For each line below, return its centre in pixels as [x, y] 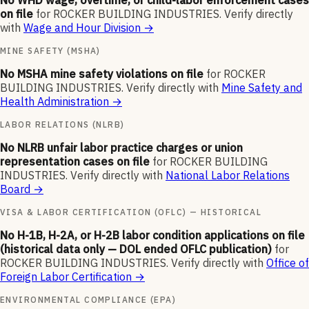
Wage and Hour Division [82, 28]
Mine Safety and [262, 88]
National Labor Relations [228, 176]
